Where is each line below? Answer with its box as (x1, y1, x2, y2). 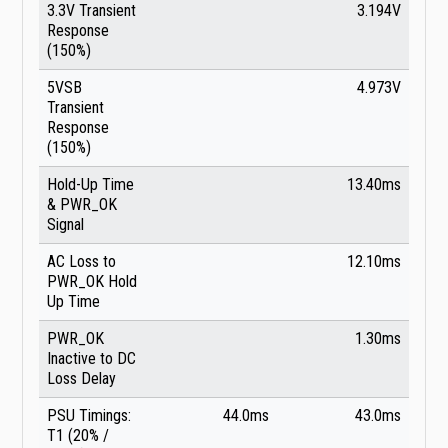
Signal (47, 215, 84, 235)
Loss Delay (47, 369, 116, 389)
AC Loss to (47, 252, 116, 272)
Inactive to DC (47, 349, 136, 369)
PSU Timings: (47, 406, 131, 426)
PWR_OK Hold (47, 272, 137, 292)
